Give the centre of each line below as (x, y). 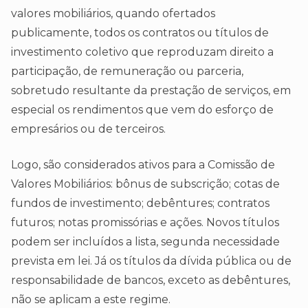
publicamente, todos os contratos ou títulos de (140, 33)
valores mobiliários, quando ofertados (113, 14)
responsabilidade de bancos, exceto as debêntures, (151, 280)
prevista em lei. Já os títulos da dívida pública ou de (151, 261)
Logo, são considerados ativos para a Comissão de (143, 165)
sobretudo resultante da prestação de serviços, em (151, 91)
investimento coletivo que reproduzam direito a (142, 52)
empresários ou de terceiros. (88, 129)
